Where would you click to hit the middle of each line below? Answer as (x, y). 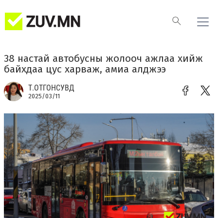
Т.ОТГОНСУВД (51, 88)
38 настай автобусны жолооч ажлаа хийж (103, 58)
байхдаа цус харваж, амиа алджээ (85, 69)
